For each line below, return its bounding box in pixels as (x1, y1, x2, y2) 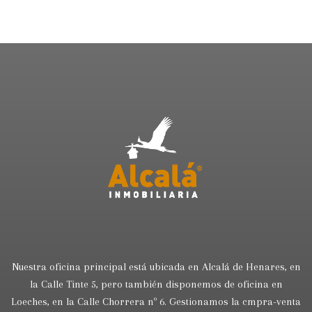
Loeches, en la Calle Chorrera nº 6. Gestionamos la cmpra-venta (11, 295, 301, 308)
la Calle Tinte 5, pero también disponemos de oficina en (29, 277, 283, 290)
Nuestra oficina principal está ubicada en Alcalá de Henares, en (11, 260, 301, 273)
